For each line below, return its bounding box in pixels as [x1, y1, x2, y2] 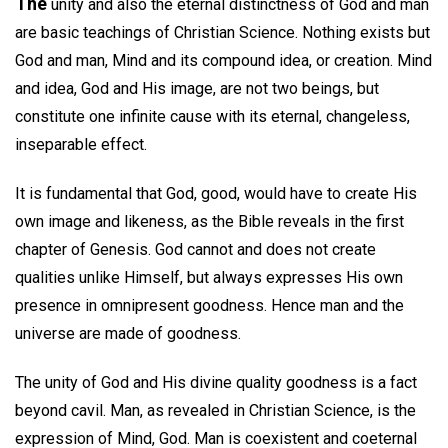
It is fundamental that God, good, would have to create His [15, 183, 417, 203]
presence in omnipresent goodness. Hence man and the [15, 295, 404, 315]
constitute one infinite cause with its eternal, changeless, [15, 107, 410, 126]
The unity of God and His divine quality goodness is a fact [15, 372, 417, 392]
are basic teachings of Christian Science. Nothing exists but [15, 23, 430, 42]
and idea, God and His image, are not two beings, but [15, 79, 379, 98]
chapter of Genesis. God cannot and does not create [15, 239, 376, 259]
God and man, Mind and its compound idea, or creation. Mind [15, 51, 432, 70]
